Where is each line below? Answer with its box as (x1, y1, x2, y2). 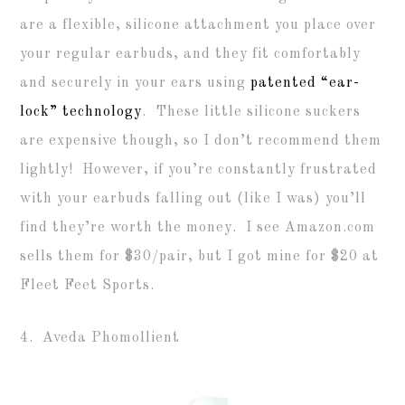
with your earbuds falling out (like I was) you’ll (20, 191, 367, 206)
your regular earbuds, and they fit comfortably (20, 46, 362, 61)
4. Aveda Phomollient (20, 330, 181, 345)
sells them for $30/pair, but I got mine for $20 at (20, 249, 380, 264)
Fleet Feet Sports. (20, 278, 155, 293)
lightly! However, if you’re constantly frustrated (20, 162, 378, 177)
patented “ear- (250, 75, 361, 90)
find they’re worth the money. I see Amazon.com (20, 220, 376, 235)
